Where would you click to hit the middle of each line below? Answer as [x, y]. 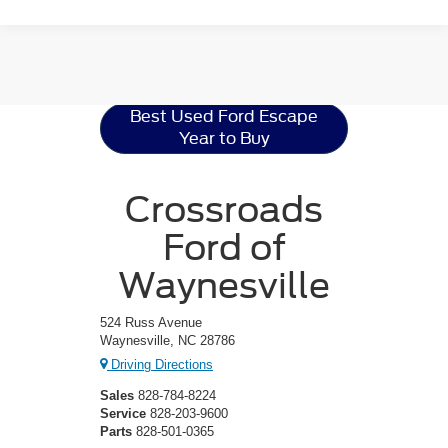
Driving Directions [160, 365]
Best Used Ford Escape [224, 117]
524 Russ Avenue [151, 322]
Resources [224, 73]
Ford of [224, 246]
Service [123, 414]
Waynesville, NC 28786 [167, 340]
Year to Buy [224, 139]
